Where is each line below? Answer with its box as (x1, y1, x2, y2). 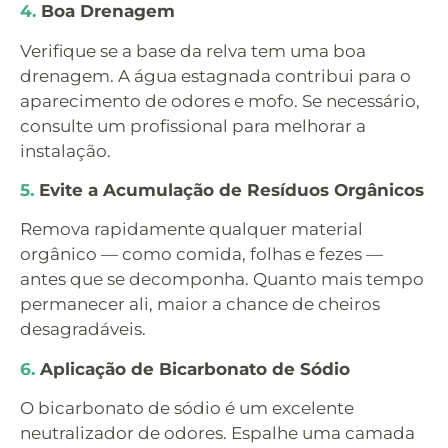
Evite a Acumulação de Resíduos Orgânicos (39, 179, 424, 200)
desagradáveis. (20, 319, 146, 340)
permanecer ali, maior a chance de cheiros (20, 294, 380, 315)
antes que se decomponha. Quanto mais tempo (20, 269, 424, 290)
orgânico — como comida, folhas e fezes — (20, 244, 383, 265)
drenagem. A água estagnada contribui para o (20, 65, 411, 86)
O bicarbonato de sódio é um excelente (20, 398, 354, 419)
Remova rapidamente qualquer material (20, 219, 363, 240)
